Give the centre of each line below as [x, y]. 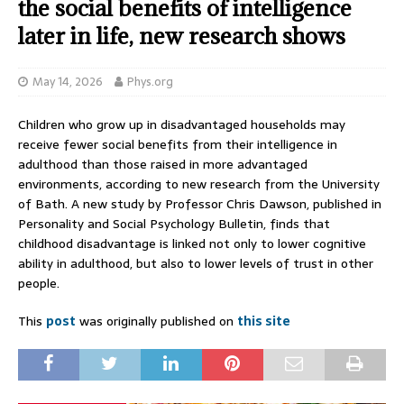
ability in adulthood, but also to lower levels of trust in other [196, 263]
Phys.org [150, 81]
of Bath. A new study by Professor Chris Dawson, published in [200, 203]
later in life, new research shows [182, 35]
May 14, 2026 [68, 81]
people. [39, 283]
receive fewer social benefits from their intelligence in [178, 144]
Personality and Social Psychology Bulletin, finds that [174, 223]
